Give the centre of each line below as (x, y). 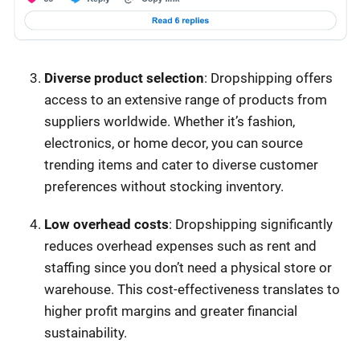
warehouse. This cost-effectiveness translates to (192, 290)
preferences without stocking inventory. (164, 187)
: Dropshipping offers (268, 78)
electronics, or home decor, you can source (174, 143)
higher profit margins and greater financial (171, 311)
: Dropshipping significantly (251, 225)
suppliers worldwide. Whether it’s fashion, (170, 122)
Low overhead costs (106, 225)
